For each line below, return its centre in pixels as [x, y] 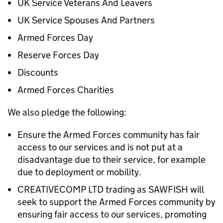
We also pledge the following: [67, 112]
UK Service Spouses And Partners [86, 20]
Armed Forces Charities [66, 90]
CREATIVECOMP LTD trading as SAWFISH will [111, 189]
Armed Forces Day [55, 38]
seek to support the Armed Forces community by [116, 202]
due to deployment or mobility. [79, 172]
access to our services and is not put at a [100, 147]
